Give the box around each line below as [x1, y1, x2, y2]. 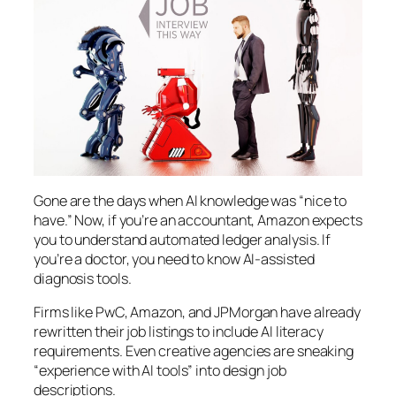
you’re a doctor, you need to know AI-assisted [34, 248, 315, 269]
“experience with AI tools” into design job [34, 361, 286, 381]
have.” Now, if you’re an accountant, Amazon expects [34, 209, 362, 230]
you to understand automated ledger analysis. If [34, 229, 331, 249]
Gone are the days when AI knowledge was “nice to [34, 190, 347, 210]
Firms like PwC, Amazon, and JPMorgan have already [34, 302, 362, 323]
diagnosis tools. [34, 268, 132, 288]
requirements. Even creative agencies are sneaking [34, 341, 354, 362]
